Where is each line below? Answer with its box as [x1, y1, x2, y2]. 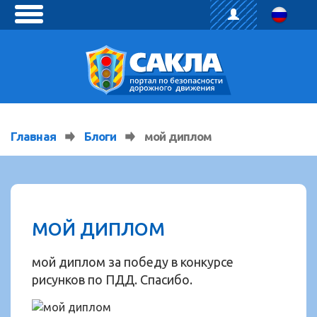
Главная [11, 129, 56, 143]
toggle [28, 14, 61, 28]
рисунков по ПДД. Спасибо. [32, 272, 192, 287]
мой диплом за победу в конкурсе [32, 255, 234, 269]
